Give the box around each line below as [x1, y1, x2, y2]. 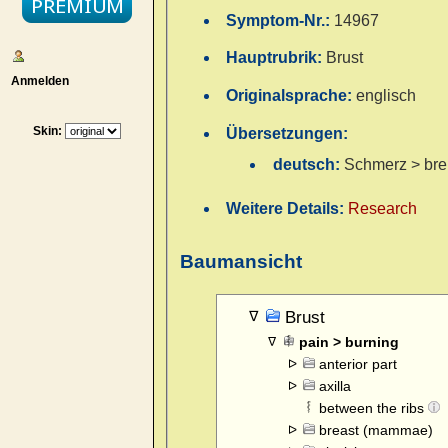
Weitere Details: [226, 200, 349, 218]
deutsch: [272, 156, 344, 174]
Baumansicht [180, 250, 302, 272]
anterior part [319, 356, 397, 373]
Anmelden [4, 73, 69, 88]
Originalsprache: [226, 87, 357, 105]
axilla [319, 378, 351, 395]
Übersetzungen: [226, 124, 349, 142]
